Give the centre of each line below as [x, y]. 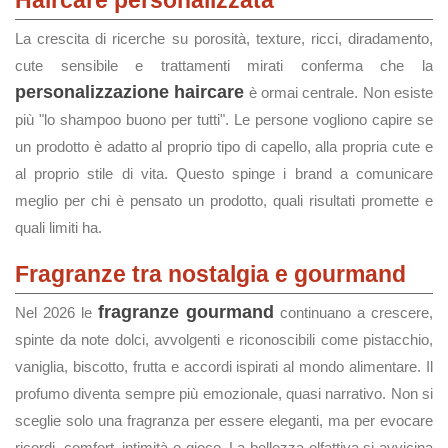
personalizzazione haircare [130, 92]
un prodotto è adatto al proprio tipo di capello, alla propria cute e [224, 146]
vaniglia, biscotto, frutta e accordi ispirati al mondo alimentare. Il [224, 366]
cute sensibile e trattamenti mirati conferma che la [224, 65]
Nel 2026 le [56, 312]
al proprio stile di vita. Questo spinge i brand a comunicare [224, 173]
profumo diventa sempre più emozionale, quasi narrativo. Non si [224, 393]
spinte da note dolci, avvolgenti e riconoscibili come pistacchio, [224, 339]
